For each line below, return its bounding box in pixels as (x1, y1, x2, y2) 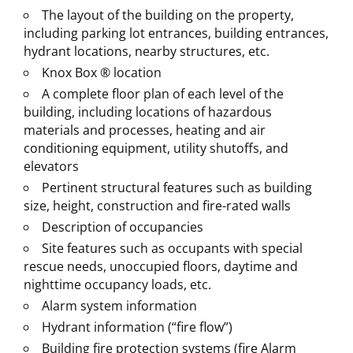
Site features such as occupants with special (42, 240, 303, 257)
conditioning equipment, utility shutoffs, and (24, 139, 288, 157)
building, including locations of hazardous (24, 103, 272, 121)
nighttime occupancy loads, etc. (24, 276, 211, 293)
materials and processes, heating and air (24, 121, 266, 139)
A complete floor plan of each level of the (42, 85, 284, 102)
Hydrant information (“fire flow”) (42, 318, 232, 336)
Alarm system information (42, 297, 197, 314)
